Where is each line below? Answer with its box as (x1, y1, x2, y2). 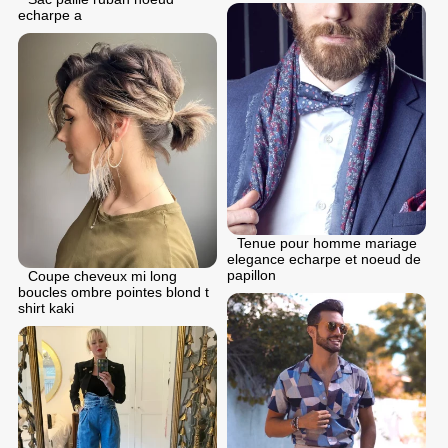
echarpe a (18, 6, 82, 23)
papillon (227, 266, 276, 283)
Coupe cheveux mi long (28, 268, 177, 285)
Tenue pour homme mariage (237, 234, 417, 251)
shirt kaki (18, 300, 74, 317)
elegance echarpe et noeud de (227, 250, 421, 267)
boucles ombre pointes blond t (18, 284, 209, 301)
